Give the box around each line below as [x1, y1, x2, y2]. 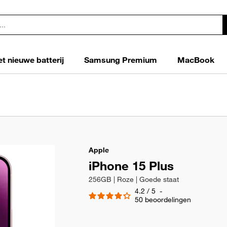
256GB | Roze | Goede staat [88, 175, 179, 184]
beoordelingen [144, 195, 191, 204]
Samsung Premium [84, 55, 157, 65]
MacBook [177, 55, 214, 65]
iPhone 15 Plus [88, 158, 174, 173]
